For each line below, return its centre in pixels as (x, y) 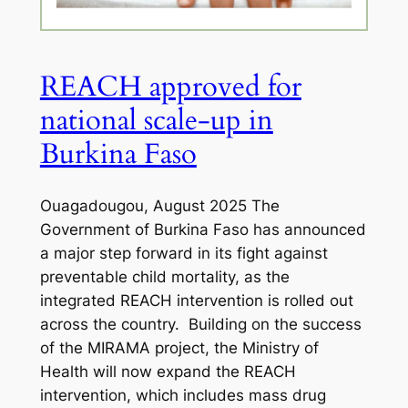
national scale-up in (156, 120)
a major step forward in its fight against (184, 254)
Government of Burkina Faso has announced (203, 230)
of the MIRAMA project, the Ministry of (179, 348)
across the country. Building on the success (200, 325)
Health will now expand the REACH (168, 372)
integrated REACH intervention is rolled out (196, 301)
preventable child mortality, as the (164, 277)
